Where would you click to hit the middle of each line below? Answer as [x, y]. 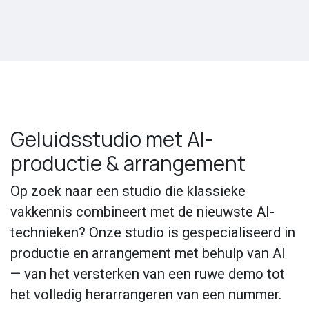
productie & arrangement [128, 163]
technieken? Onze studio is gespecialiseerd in [153, 233]
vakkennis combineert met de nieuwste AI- [142, 212]
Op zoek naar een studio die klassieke [128, 191]
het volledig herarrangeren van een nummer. [146, 295]
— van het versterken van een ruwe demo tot [148, 274]
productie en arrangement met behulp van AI [148, 253]
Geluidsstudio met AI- [112, 139]
